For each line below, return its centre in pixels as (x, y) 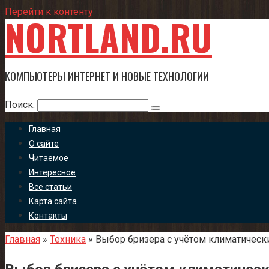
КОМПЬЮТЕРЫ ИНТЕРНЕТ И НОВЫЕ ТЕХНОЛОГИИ (107, 76)
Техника (68, 239)
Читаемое (49, 158)
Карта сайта (53, 201)
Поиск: (21, 105)
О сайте (44, 144)
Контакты (48, 216)
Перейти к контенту (49, 12)
